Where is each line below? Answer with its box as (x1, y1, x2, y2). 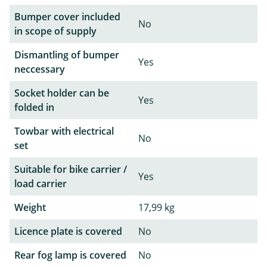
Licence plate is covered (14, 224, 122, 238)
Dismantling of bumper (14, 48, 119, 61)
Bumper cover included (14, 10, 120, 23)
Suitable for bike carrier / (14, 162, 127, 176)
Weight (14, 200, 46, 214)
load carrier (14, 176, 67, 190)
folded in (14, 100, 54, 114)
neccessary (14, 62, 65, 76)
